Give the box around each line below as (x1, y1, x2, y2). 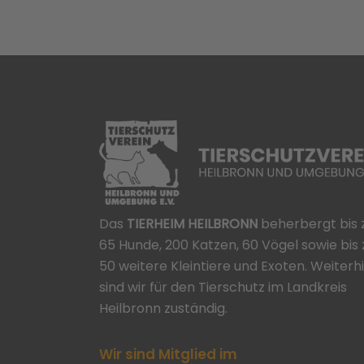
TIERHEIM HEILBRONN (123, 214, 258, 234)
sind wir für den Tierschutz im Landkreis (99, 278, 347, 297)
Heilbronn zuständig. (99, 299, 227, 318)
